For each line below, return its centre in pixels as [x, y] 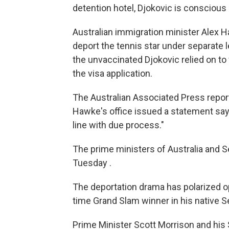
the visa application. [112, 73]
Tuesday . [92, 163]
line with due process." [118, 125]
